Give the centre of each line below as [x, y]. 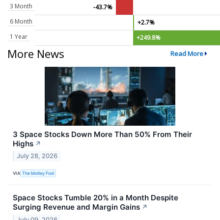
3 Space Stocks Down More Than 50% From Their [102, 134]
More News [36, 53]
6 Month [21, 21]
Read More [187, 53]
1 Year [19, 36]
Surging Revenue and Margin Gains [76, 207]
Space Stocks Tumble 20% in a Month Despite [96, 198]
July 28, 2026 [37, 156]
